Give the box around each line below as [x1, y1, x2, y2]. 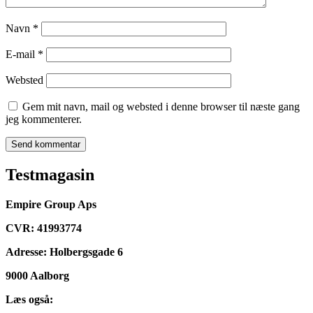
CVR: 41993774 [6, 222, 82, 235]
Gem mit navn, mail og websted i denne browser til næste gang [22, 101, 300, 113]
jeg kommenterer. [6, 113, 82, 126]
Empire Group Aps [6, 198, 96, 211]
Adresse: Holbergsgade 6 [6, 246, 123, 259]
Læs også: [6, 293, 53, 306]
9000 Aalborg [6, 270, 69, 282]
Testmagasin [6, 166, 94, 184]
